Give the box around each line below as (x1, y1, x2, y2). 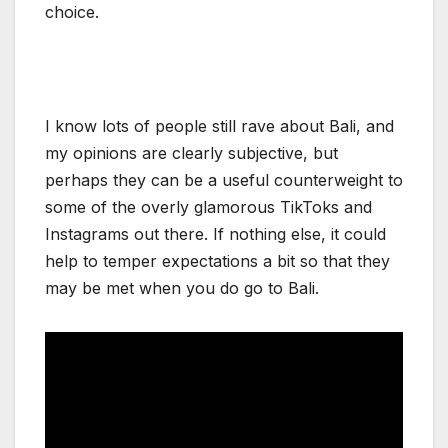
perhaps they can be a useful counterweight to (45, 170, 403, 191)
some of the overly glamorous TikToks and (45, 197, 372, 218)
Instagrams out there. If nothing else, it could (45, 224, 386, 245)
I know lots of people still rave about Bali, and (45, 116, 394, 137)
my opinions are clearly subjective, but (45, 143, 338, 164)
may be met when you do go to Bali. (45, 278, 319, 299)
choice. (45, 2, 99, 23)
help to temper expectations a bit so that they (45, 251, 390, 272)
